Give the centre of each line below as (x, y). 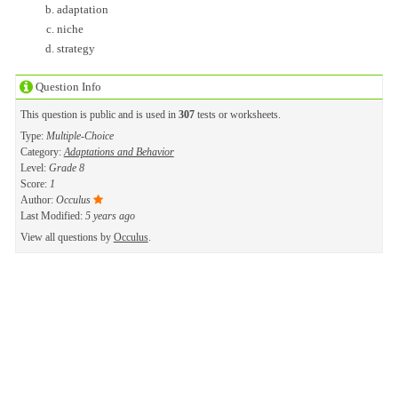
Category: (42, 151)
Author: (38, 199)
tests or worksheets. (237, 114)
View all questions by (67, 237)
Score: (35, 183)
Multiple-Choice (80, 135)
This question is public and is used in (99, 114)
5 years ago (110, 215)
